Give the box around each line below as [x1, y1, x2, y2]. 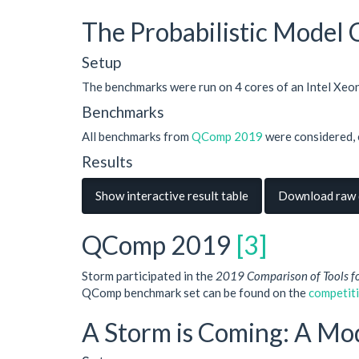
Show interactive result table [95, 188, 248, 203]
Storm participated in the [82, 268, 216, 283]
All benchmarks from [82, 129, 192, 143]
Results [82, 151, 133, 171]
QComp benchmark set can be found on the [82, 284, 309, 300]
